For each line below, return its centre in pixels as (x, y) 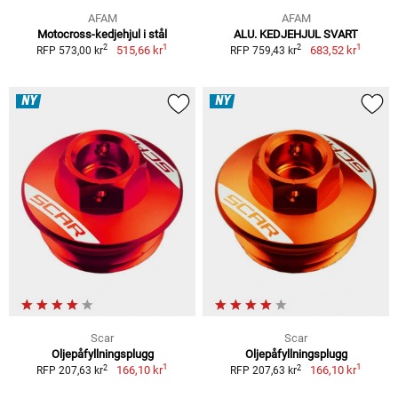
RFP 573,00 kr (70, 50)
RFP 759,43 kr (264, 50)
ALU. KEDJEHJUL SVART (296, 34)
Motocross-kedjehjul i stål (102, 34)
